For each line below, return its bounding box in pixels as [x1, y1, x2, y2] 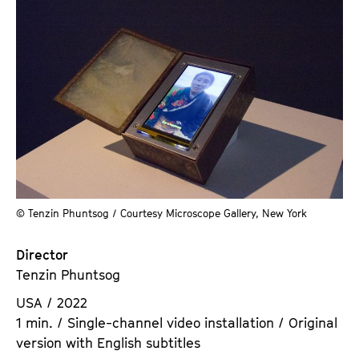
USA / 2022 [16, 295, 87, 312]
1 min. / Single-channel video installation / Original [16, 315, 337, 332]
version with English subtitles [16, 335, 200, 352]
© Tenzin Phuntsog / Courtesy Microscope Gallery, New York [16, 207, 307, 220]
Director [16, 247, 68, 264]
